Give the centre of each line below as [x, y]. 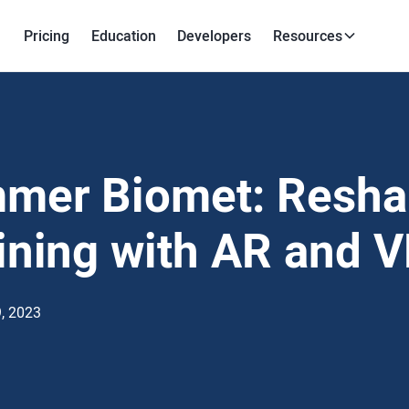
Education [123, 36]
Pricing [46, 36]
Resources [307, 36]
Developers [215, 36]
